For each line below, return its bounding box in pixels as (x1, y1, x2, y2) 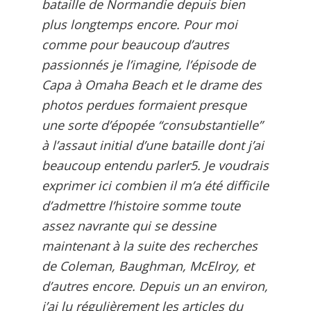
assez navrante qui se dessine (42, 217, 216, 234)
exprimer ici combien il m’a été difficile (42, 176, 269, 194)
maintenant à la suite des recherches (42, 237, 258, 254)
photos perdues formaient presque (42, 96, 246, 113)
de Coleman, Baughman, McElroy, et (42, 257, 254, 274)
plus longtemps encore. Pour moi (42, 15, 237, 33)
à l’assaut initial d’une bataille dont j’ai (42, 136, 264, 153)
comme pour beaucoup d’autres (42, 35, 229, 53)
